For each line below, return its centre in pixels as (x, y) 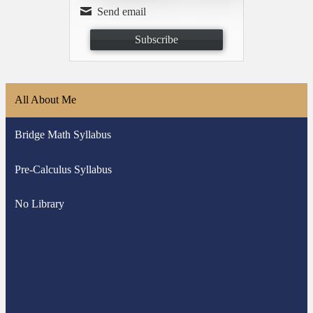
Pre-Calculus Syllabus (63, 169)
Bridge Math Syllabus (63, 134)
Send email (121, 11)
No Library (39, 204)
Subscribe (156, 39)
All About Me (45, 100)
